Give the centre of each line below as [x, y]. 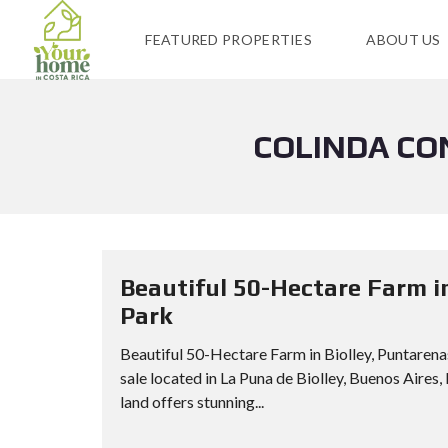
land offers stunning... [192, 401]
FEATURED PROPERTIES [229, 39]
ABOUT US [403, 39]
